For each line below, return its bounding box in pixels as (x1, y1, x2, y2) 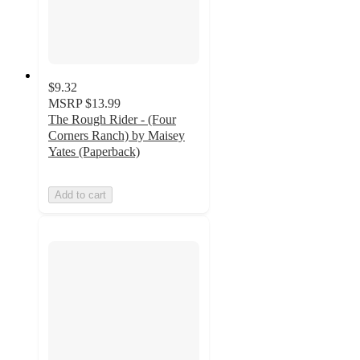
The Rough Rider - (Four (48, 112, 176, 127)
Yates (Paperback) (48, 145, 140, 159)
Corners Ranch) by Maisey (48, 129, 185, 143)
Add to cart (55, 189, 106, 202)
